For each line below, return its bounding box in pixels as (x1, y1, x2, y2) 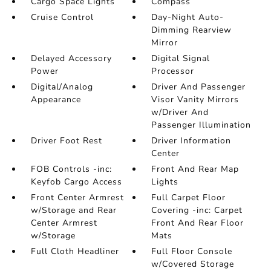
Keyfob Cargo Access (30, 176, 122, 188)
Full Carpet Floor (151, 192, 226, 204)
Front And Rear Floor (151, 217, 244, 229)
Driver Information (151, 135, 232, 147)
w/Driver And (151, 106, 209, 119)
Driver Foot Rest (30, 135, 102, 147)
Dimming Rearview (151, 24, 232, 36)
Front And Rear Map (151, 163, 240, 175)
